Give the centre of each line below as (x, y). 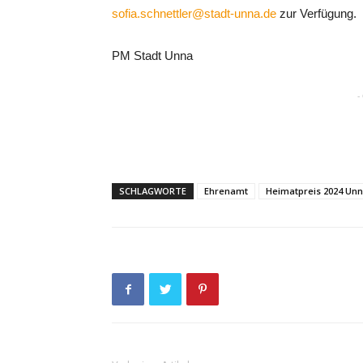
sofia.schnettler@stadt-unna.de (194, 13)
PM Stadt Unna (152, 56)
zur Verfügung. (316, 13)
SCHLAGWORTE (153, 191)
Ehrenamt (226, 191)
